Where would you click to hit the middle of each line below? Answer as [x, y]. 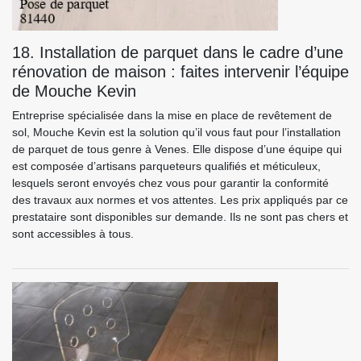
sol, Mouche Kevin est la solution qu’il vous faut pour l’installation [176, 132]
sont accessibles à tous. [73, 234]
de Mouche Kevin [74, 91]
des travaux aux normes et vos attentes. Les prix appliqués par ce [180, 200]
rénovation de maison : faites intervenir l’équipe [180, 72]
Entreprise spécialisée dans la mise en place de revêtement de [172, 115]
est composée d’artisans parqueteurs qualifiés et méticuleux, [166, 166]
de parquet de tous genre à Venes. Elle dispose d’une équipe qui [177, 149]
